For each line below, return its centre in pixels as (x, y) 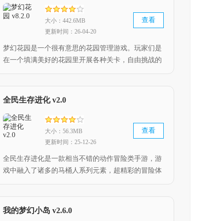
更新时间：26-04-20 (71, 32)
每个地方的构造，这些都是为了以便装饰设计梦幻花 (82, 84)
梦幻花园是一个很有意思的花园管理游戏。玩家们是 (82, 48)
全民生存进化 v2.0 (35, 100)
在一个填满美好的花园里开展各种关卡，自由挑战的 (82, 60)
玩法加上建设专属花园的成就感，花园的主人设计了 (82, 72)
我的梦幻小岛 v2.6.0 (37, 210)
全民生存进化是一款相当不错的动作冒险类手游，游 (82, 159)
